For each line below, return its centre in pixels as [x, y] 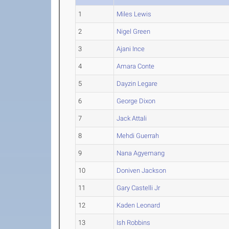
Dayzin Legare [137, 84]
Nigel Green [134, 31]
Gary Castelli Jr [139, 188]
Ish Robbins [134, 223]
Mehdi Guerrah [138, 136]
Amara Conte [136, 66]
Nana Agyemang [141, 153]
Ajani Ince [131, 49]
